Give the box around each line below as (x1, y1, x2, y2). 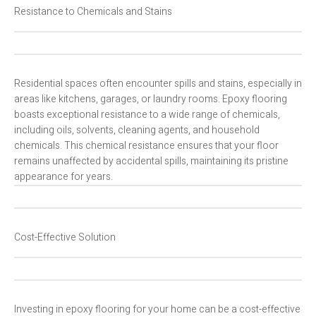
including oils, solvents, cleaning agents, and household (14, 123, 260, 138)
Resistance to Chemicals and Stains (14, 4, 172, 20)
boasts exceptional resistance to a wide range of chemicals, (14, 107, 280, 123)
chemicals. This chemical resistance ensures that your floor (14, 138, 279, 154)
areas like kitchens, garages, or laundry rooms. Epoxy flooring (14, 92, 287, 107)
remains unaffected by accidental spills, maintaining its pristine (14, 154, 288, 169)
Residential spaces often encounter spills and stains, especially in (14, 76, 302, 92)
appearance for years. (14, 169, 113, 185)
